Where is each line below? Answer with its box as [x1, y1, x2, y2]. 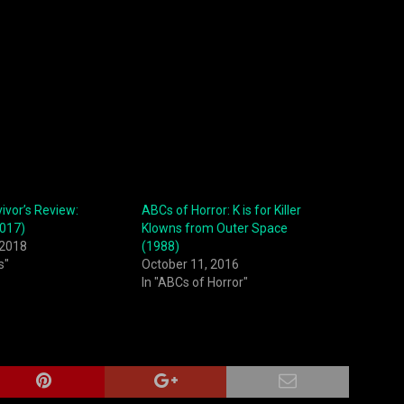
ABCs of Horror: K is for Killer [141, 203, 301, 218]
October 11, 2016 [141, 257, 239, 272]
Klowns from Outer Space [141, 221, 288, 236]
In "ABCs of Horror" [141, 275, 248, 290]
